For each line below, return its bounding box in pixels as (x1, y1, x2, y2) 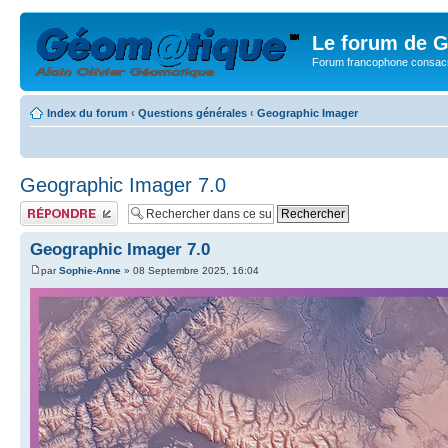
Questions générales (138, 106, 247, 119)
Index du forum (47, 106, 128, 119)
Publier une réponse (20, 200, 117, 213)
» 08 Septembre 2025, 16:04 (121, 264, 259, 276)
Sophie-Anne (59, 264, 121, 276)
